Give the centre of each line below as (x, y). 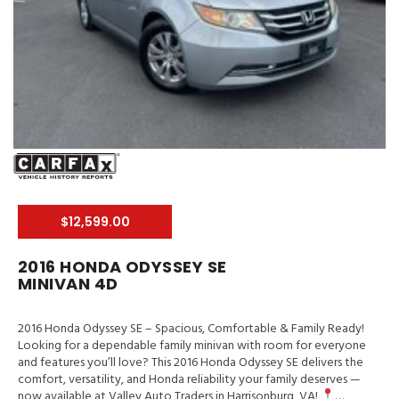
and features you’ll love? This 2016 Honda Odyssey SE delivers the (191, 363)
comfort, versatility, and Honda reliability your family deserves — (189, 380)
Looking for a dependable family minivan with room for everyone (192, 346)
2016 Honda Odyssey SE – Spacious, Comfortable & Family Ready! (191, 330)
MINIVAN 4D (68, 284)
